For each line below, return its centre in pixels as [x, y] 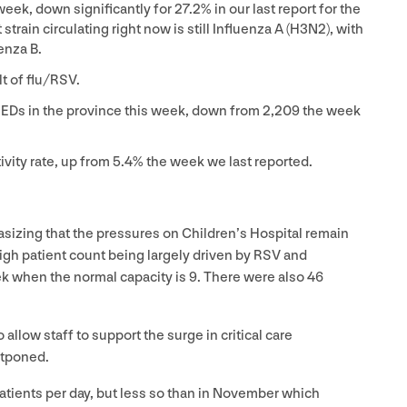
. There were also [252, 277]
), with [345, 29]
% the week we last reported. [223, 162]
